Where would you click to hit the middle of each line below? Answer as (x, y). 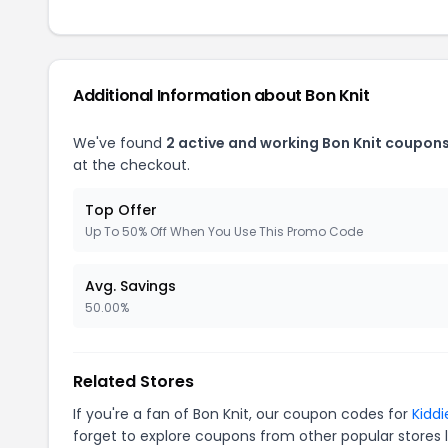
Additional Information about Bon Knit (221, 95)
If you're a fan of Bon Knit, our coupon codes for (242, 414)
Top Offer (121, 210)
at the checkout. (131, 165)
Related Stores (133, 381)
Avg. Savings (130, 286)
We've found (119, 143)
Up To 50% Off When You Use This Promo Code (224, 231)
